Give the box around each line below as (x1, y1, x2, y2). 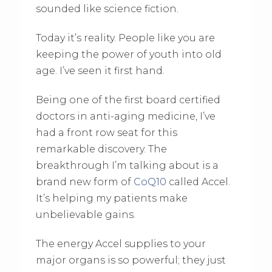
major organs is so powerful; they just (35, 254, 226, 267)
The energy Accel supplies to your (35, 238, 206, 250)
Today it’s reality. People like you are (35, 32, 215, 44)
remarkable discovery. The (35, 143, 167, 155)
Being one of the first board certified (35, 94, 220, 106)
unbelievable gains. (35, 209, 135, 221)
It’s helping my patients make (35, 192, 188, 205)
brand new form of (35, 176, 134, 188)
